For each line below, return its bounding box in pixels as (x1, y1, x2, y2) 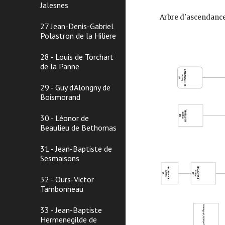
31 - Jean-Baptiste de (40, 144, 112, 154)
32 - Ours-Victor (40, 174, 94, 184)
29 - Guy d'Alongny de (40, 82, 110, 92)
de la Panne (40, 61, 79, 71)
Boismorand (40, 92, 80, 102)
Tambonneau (40, 184, 83, 194)
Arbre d (160, 13, 185, 22)
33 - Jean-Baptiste (40, 205, 102, 215)
